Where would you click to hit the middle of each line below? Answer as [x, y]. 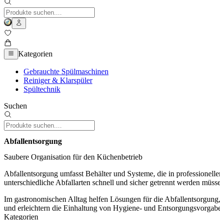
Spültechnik [42, 89]
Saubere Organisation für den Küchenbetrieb [73, 157]
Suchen [15, 106]
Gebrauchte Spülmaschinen [66, 72]
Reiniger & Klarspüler [58, 81]
